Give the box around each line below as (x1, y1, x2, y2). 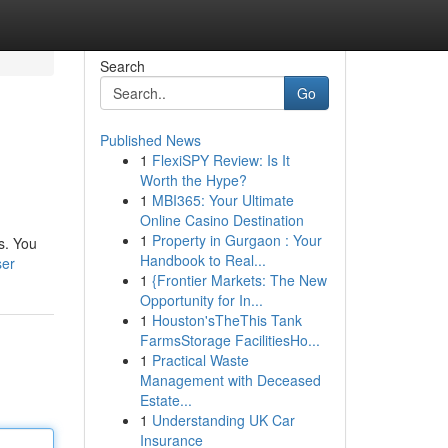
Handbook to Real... (139, 250, 266, 270)
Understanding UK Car (151, 410, 295, 430)
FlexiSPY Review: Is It (151, 150, 290, 170)
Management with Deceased (139, 370, 321, 390)
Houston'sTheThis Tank (151, 310, 302, 330)
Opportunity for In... (139, 290, 263, 310)
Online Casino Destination (139, 210, 304, 230)
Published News (99, 130, 201, 150)
